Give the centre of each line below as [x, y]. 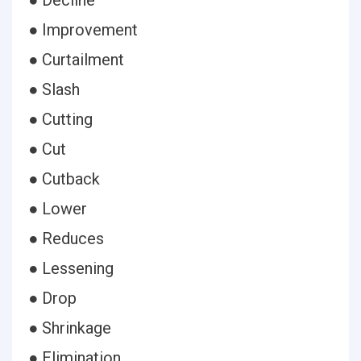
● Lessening [71, 268]
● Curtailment [76, 60]
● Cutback [64, 179]
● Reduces [66, 239]
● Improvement [83, 30]
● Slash [54, 89]
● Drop [52, 298]
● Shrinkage [70, 328]
